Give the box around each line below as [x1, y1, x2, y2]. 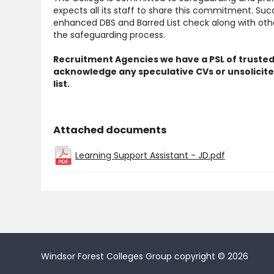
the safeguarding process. [53, 28, 168, 41]
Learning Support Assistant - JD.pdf [75, 149, 225, 161]
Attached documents [53, 122, 167, 137]
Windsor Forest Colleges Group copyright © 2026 [41, 250, 248, 262]
